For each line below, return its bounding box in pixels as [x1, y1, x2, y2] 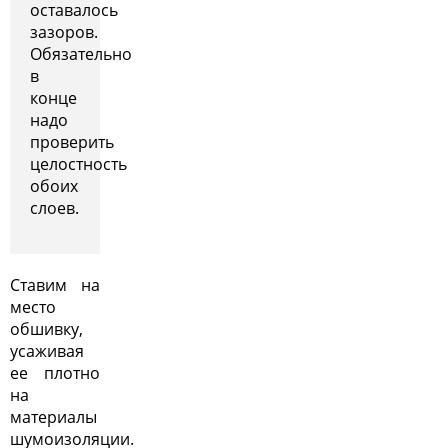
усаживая [10, 339, 84, 362]
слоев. [30, 196, 79, 219]
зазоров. [30, 20, 98, 43]
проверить [30, 130, 114, 153]
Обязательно [30, 42, 132, 65]
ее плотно [10, 361, 100, 384]
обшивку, [10, 317, 83, 340]
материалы [10, 405, 97, 428]
